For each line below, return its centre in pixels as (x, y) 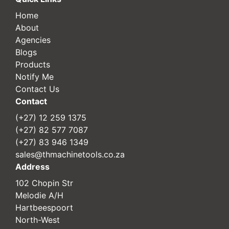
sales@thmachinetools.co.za (70, 154)
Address (32, 166)
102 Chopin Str (44, 183)
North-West (38, 220)
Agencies (33, 40)
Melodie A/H (39, 195)
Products (33, 64)
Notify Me (35, 76)
